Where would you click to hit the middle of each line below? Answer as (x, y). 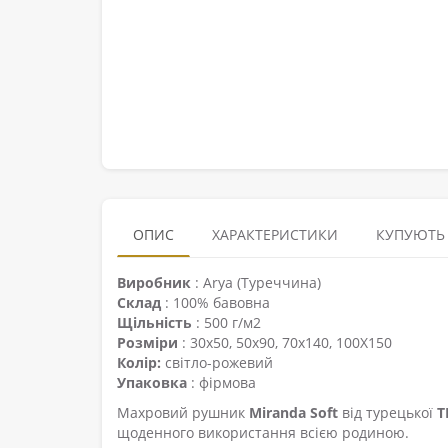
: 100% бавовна (215, 302)
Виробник (154, 282)
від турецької (387, 412)
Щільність (154, 322)
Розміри (147, 342)
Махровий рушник (183, 412)
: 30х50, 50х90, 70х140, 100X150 (285, 342)
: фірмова (221, 382)
